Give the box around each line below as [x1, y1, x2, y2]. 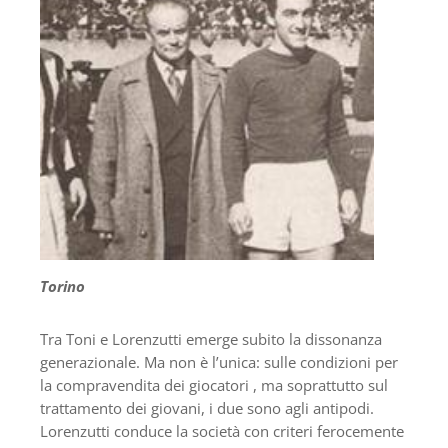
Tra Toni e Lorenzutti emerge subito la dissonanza [40, 328, 382, 349]
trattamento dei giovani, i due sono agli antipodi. [40, 397, 374, 418]
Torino [40, 275, 85, 296]
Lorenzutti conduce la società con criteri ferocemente [40, 420, 404, 441]
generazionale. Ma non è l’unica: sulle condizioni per [40, 351, 398, 372]
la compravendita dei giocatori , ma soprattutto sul [40, 374, 388, 395]
